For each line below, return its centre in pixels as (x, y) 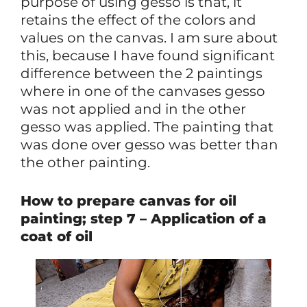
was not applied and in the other (133, 109)
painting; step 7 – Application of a (144, 218)
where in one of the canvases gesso (143, 91)
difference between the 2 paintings (142, 73)
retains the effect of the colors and (138, 20)
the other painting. (85, 162)
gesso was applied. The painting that (147, 126)
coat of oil (57, 236)
